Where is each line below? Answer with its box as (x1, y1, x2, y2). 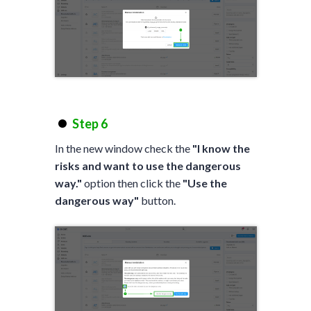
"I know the (192, 141, 250, 155)
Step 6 (72, 115, 108, 131)
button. (138, 193, 176, 207)
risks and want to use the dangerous (54, 158, 241, 172)
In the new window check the (54, 141, 192, 155)
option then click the (81, 176, 183, 190)
